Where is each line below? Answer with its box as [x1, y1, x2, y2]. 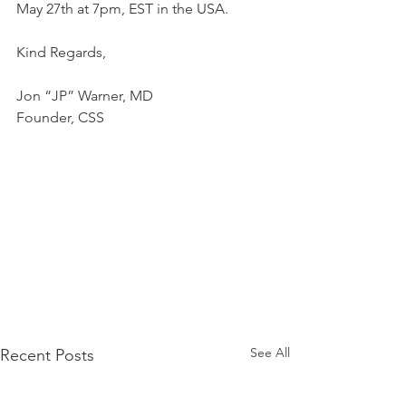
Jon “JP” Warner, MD [16, 87, 153, 104]
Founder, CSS [16, 109, 104, 126]
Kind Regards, [16, 43, 106, 61]
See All [250, 344, 290, 362]
